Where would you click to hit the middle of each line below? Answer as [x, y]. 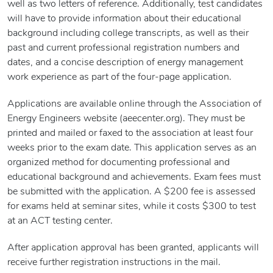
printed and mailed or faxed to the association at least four [130, 134]
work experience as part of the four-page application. [119, 78]
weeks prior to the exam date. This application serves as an [132, 148]
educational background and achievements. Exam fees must [134, 178]
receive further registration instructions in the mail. [114, 263]
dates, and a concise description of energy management [125, 63]
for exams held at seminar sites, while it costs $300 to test [132, 207]
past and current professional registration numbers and [123, 48]
